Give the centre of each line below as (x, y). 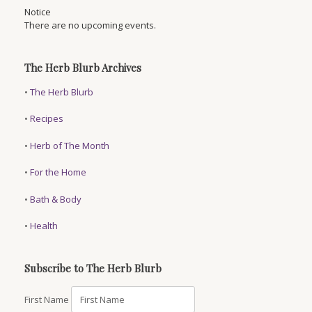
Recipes (47, 119)
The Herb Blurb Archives (83, 67)
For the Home (58, 172)
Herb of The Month (70, 145)
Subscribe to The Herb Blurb (93, 268)
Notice (38, 11)
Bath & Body (56, 199)
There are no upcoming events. (90, 25)
